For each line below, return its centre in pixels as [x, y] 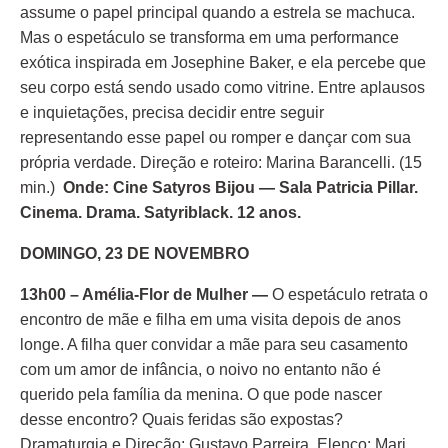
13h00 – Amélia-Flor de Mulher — [146, 294]
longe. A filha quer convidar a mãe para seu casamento [214, 344]
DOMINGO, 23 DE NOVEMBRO [134, 253]
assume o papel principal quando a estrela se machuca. [217, 12]
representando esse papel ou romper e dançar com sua [215, 137]
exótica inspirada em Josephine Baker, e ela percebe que [223, 62]
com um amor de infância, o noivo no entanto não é [200, 369]
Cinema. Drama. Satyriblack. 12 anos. [160, 212]
